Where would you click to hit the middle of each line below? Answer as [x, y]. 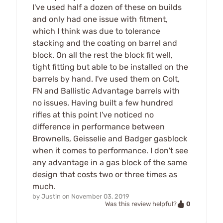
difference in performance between [99, 126]
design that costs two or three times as [105, 174]
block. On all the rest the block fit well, [103, 55]
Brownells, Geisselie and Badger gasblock [110, 138]
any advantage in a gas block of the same [110, 162]
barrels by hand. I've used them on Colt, [106, 79]
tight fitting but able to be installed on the [110, 67]
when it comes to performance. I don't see [110, 150]
